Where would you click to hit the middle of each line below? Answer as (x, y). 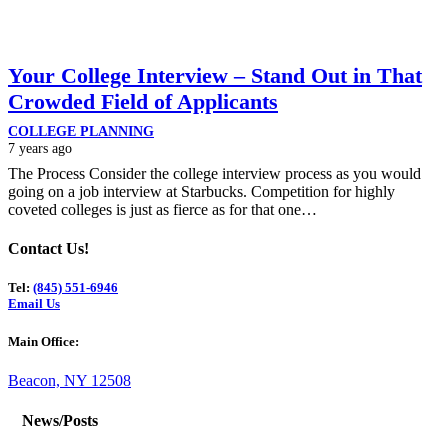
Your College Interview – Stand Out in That (215, 75)
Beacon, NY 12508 (69, 381)
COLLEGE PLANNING (81, 130)
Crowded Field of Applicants (143, 101)
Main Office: (43, 342)
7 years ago (40, 147)
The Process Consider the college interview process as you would (214, 173)
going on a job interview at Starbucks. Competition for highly (201, 191)
